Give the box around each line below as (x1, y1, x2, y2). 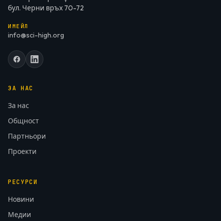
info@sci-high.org (8, 31, 64, 39)
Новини (8, 195, 34, 204)
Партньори (8, 132, 46, 141)
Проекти (8, 147, 37, 156)
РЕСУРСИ (8, 178, 38, 186)
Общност (8, 116, 39, 125)
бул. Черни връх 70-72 (8, 3, 84, 12)
